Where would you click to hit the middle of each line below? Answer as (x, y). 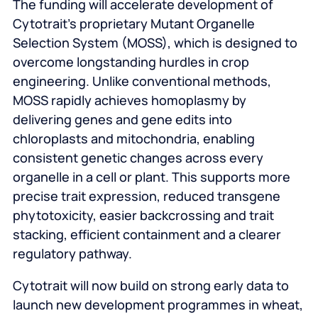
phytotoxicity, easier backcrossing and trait (143, 215)
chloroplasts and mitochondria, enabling (133, 139)
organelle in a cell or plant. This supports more (151, 177)
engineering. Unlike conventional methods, (142, 81)
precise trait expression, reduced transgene (146, 196)
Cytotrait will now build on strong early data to (150, 286)
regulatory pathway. (72, 254)
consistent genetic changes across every (138, 158)
